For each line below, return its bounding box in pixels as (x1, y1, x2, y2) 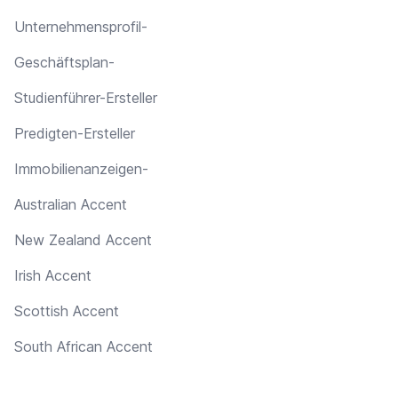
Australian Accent (14, 195, 127, 213)
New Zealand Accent (14, 230, 152, 249)
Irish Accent (14, 266, 92, 284)
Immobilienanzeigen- (14, 159, 148, 178)
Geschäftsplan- (14, 52, 115, 71)
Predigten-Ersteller (14, 123, 135, 142)
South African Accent (14, 337, 153, 355)
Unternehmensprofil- (14, 17, 147, 36)
